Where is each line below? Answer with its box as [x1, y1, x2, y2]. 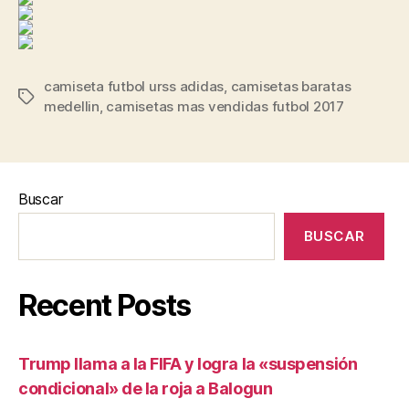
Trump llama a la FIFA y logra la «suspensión [18, 353, 358, 373]
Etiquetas [17, 88, 79, 106]
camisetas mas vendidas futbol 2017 [106, 97, 344, 115]
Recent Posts [18, 287, 192, 323]
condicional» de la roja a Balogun [18, 378, 273, 398]
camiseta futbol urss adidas [44, 77, 225, 95]
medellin [44, 97, 100, 115]
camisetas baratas [230, 77, 351, 95]
